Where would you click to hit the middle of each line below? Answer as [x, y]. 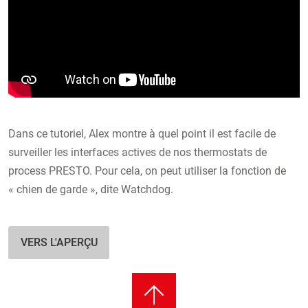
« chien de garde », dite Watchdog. [91, 190]
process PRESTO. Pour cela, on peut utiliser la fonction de [147, 171]
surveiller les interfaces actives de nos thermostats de [137, 153]
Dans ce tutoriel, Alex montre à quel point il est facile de [142, 134]
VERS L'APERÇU [59, 243]
